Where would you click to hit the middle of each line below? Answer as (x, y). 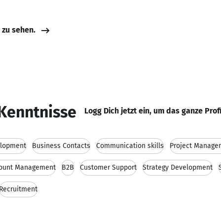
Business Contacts (61, 146)
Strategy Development (178, 167)
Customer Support (108, 167)
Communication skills (130, 146)
